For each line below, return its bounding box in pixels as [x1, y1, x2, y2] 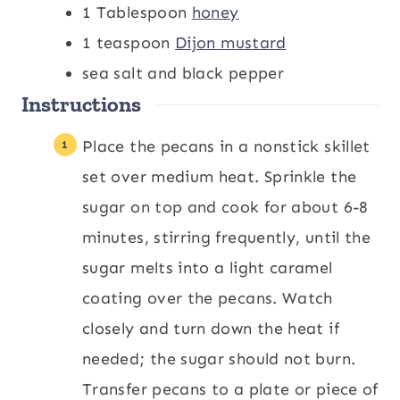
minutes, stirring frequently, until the [82, 228, 371, 247]
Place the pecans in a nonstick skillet [82, 137, 371, 156]
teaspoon [96, 33, 171, 53]
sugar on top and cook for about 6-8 [82, 197, 369, 217]
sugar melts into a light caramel [82, 258, 333, 278]
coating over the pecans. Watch [82, 288, 333, 308]
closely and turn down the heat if [82, 319, 339, 338]
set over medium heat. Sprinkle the [82, 167, 357, 187]
